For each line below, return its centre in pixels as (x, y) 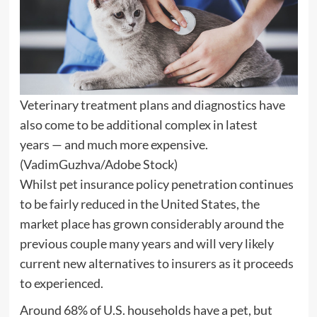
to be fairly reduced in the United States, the (139, 204)
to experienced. (61, 283)
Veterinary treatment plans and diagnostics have (152, 105)
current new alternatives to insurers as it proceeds (156, 264)
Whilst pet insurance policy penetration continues (156, 184)
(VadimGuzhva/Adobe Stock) (98, 165)
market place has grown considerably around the (151, 224)
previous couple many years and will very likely (146, 244)
